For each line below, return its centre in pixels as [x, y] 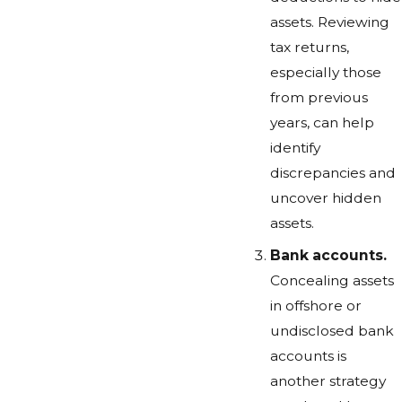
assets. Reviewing [329, 22]
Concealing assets [332, 280]
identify [295, 148]
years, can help [322, 123]
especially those [325, 73]
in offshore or [315, 305]
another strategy [328, 380]
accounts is [308, 355]
